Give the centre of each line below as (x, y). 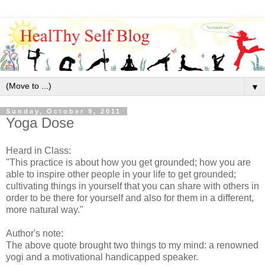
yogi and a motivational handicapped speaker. (102, 257)
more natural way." (45, 210)
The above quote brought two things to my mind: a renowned (132, 245)
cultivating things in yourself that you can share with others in (132, 186)
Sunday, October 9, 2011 (64, 111)
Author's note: (35, 234)
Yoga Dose (40, 122)
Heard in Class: (38, 151)
